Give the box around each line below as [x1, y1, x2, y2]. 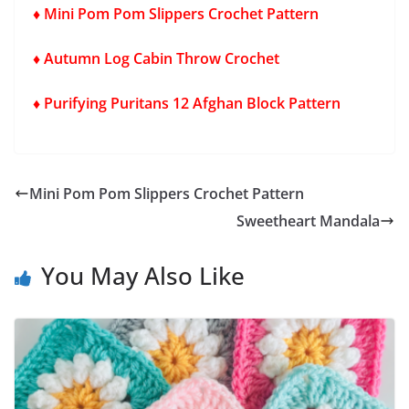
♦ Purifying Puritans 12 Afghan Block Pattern [33, 92, 341, 113]
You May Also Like [41, 258, 245, 292]
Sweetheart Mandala [236, 210, 380, 231]
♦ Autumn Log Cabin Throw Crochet [33, 47, 283, 68]
